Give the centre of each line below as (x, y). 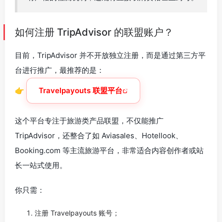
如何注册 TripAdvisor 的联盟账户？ (94, 32)
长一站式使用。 (41, 165)
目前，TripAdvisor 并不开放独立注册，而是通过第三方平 (110, 55)
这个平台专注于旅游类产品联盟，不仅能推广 (89, 121)
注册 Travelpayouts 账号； (77, 213)
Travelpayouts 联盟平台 (81, 90)
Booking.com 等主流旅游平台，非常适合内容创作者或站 (109, 150)
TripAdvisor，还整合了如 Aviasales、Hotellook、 (99, 136)
